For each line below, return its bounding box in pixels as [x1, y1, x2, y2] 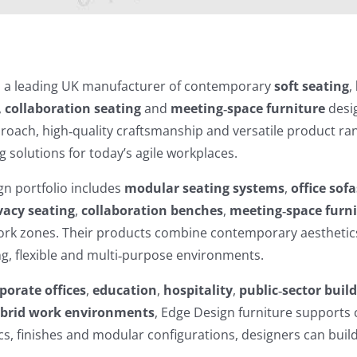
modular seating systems [124, 179, 285, 197]
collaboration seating [5, 100, 142, 117]
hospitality [163, 281, 233, 299]
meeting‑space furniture [171, 100, 326, 117]
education [92, 281, 158, 299]
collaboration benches [81, 202, 224, 219]
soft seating [274, 77, 350, 95]
